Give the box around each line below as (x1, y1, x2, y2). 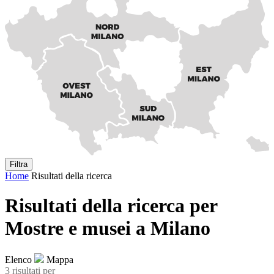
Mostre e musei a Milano (5, 217, 210, 240)
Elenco (5, 254, 32, 265)
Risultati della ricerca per (5, 194, 217, 217)
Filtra (10, 159, 28, 169)
